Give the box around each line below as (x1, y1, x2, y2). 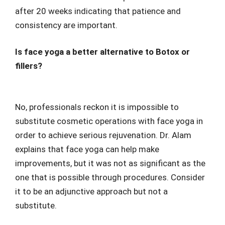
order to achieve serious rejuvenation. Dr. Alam (15, 130, 191, 140)
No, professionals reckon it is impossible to (15, 101, 179, 112)
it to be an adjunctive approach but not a (15, 186, 168, 196)
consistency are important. (15, 20, 118, 30)
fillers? (15, 61, 42, 71)
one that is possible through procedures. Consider (15, 172, 205, 182)
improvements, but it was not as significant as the (15, 158, 205, 168)
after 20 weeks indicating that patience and (15, 6, 181, 16)
